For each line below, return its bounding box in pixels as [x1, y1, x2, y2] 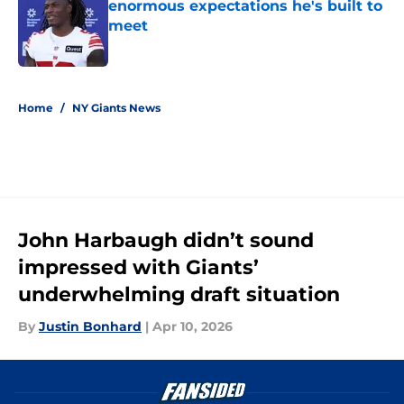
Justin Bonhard [39, 318, 142, 335]
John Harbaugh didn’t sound [18, 228, 314, 253]
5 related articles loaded [17, 74, 150, 89]
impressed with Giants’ [18, 255, 259, 280]
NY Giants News [72, 101, 161, 115]
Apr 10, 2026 [152, 318, 233, 335]
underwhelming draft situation [18, 282, 340, 308]
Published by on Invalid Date [107, 36, 264, 51]
